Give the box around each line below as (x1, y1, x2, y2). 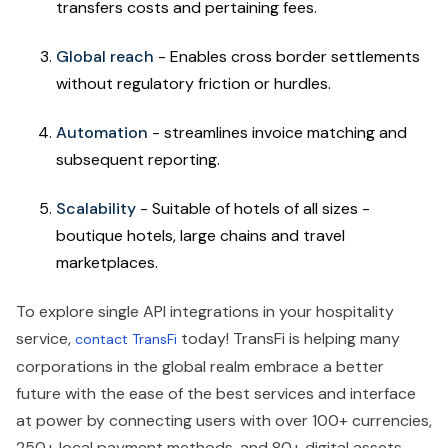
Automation (56, 121, 148, 143)
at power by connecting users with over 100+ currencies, (16, 409, 432, 431)
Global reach (56, 45, 154, 67)
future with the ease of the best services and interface (16, 382, 416, 404)
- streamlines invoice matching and (148, 121, 407, 143)
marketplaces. (56, 251, 162, 273)
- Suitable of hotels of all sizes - (136, 197, 370, 219)
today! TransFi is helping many (177, 327, 400, 349)
